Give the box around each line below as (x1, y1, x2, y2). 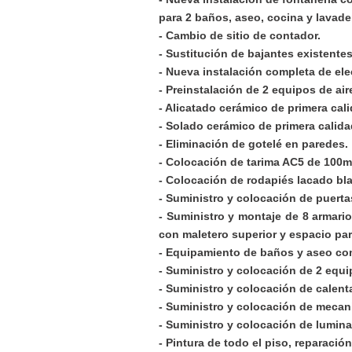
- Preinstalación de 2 (159, 83, 269, 96)
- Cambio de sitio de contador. (159, 29, 321, 42)
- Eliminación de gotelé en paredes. (159, 137, 348, 150)
